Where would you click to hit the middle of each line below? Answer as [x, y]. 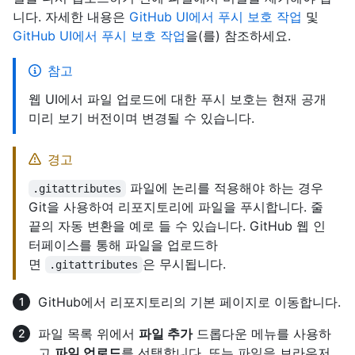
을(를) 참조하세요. [238, 36]
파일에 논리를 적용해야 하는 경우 [226, 188]
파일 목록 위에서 [88, 334]
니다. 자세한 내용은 [71, 17]
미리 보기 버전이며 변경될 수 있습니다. [141, 118]
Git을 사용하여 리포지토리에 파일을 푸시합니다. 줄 [176, 207]
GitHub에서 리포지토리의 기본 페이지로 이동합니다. [189, 302]
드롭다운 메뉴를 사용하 [262, 334]
